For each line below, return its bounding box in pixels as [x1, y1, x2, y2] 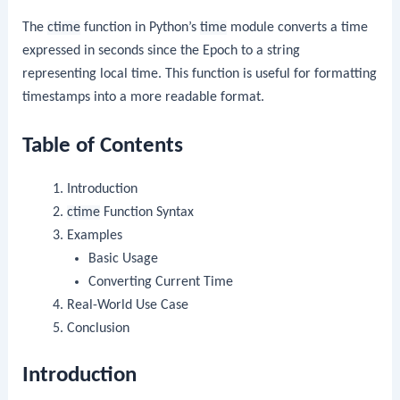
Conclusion [66, 321, 129, 336]
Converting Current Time [88, 274, 234, 289]
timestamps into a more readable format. [22, 89, 265, 104]
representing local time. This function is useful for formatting [22, 66, 378, 81]
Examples [66, 228, 122, 243]
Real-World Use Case [66, 297, 188, 312]
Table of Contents [22, 134, 184, 157]
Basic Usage [88, 251, 159, 266]
